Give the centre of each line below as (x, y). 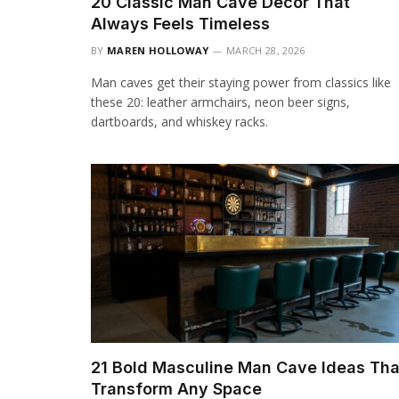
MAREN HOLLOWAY (158, 51)
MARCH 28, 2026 (265, 51)
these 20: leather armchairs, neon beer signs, (220, 102)
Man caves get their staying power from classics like (241, 83)
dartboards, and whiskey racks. (179, 122)
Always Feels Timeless (180, 24)
